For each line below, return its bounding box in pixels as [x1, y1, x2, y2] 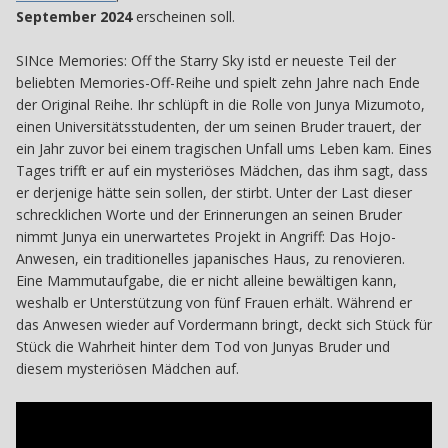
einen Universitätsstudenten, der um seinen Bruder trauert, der [16, 116, 421, 136]
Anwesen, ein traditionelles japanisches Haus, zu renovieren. [16, 248, 405, 268]
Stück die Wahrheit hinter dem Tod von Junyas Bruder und [16, 336, 390, 356]
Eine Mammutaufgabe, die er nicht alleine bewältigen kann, [16, 270, 397, 290]
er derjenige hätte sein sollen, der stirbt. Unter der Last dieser [16, 182, 412, 202]
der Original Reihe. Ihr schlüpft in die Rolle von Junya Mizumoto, [16, 94, 425, 114]
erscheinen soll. [132, 6, 235, 26]
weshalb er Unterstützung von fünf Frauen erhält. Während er [16, 292, 412, 312]
